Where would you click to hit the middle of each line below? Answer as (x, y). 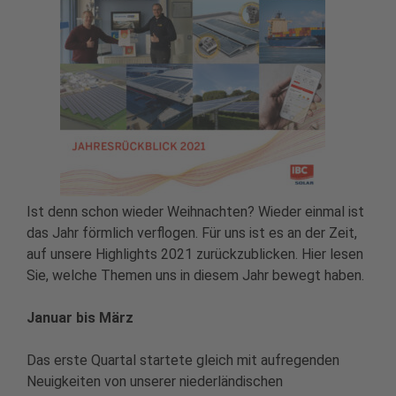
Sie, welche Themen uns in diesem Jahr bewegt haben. (195, 276)
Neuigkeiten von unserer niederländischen (155, 382)
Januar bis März (80, 318)
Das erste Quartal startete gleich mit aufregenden (183, 361)
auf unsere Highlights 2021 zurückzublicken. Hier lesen (195, 255)
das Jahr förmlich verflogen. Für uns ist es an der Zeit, (192, 233)
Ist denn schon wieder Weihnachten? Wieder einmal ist (195, 212)
